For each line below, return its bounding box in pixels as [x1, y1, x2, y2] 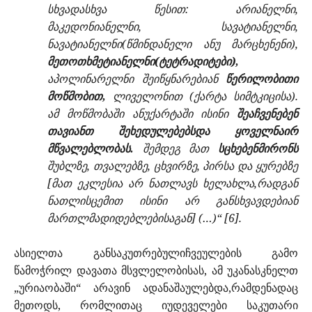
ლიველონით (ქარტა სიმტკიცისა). [106, 88, 298, 104]
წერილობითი [217, 71, 298, 87]
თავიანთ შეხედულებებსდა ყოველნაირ [47, 123, 298, 139]
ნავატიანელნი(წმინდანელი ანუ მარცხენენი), [47, 36, 298, 52]
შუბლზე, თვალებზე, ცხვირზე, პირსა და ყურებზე [47, 158, 298, 174]
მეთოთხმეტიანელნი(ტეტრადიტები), [47, 54, 239, 70]
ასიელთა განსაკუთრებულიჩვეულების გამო [14, 245, 298, 261]
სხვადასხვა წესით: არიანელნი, [47, 1, 298, 17]
